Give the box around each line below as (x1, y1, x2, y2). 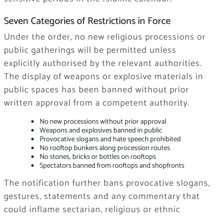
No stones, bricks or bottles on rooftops (39, 151, 156, 163)
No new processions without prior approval (39, 115, 166, 128)
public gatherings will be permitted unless (3, 43, 176, 58)
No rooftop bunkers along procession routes (39, 142, 170, 154)
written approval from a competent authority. (3, 95, 190, 110)
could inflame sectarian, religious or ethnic (3, 202, 180, 218)
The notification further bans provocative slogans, (3, 176, 210, 191)
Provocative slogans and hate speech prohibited (39, 133, 181, 145)
